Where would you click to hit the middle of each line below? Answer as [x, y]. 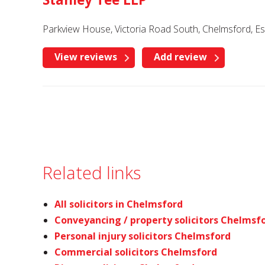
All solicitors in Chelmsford [119, 204]
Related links [92, 172]
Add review [180, 57]
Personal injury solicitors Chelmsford [143, 236]
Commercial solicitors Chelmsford [136, 252]
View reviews [86, 57]
